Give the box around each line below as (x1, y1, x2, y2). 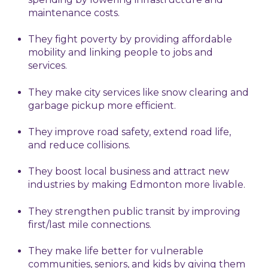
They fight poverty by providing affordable (28, 33, 233, 45)
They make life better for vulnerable (28, 245, 204, 257)
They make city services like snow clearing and (28, 86, 249, 98)
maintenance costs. (28, 7, 120, 19)
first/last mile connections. (28, 218, 152, 230)
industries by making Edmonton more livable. (28, 179, 246, 191)
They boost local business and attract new (28, 166, 230, 178)
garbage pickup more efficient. (28, 99, 176, 111)
